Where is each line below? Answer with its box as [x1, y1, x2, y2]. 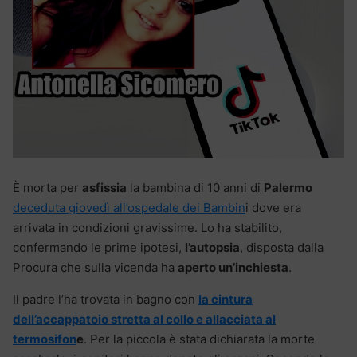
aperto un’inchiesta [178, 259, 288, 275]
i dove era [245, 199, 301, 215]
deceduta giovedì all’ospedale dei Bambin [13, 199, 245, 215]
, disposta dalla [240, 239, 324, 255]
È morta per [13, 179, 82, 195]
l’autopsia [185, 239, 240, 255]
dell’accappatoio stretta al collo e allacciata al [13, 311, 276, 327]
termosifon [13, 331, 76, 347]
